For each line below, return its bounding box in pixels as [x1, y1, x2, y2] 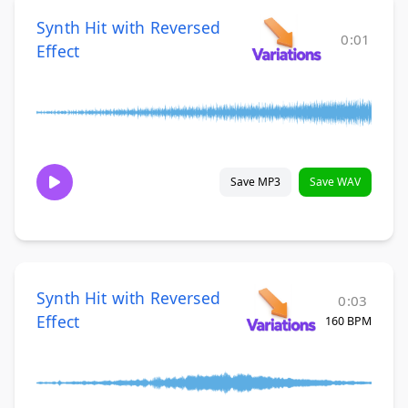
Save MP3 [230, 174, 280, 190]
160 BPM [325, 313, 372, 330]
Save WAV [310, 174, 361, 190]
